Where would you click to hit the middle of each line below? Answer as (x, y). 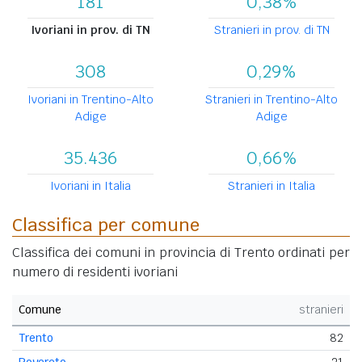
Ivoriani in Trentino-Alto (90, 99)
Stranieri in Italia (271, 185)
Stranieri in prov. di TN (271, 29)
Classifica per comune (106, 224)
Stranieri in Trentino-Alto (271, 99)
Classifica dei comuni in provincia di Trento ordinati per (181, 252)
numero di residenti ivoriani (95, 271)
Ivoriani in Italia (90, 185)
